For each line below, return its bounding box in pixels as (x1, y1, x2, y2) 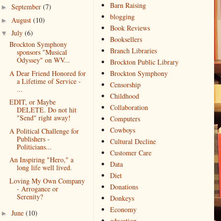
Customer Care (110, 148, 151, 158)
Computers (110, 114, 140, 124)
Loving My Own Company (9, 176, 85, 185)
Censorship (110, 80, 141, 90)
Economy (110, 205, 137, 215)
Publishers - (16, 134, 50, 144)
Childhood (110, 91, 139, 101)
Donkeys (110, 193, 134, 203)
